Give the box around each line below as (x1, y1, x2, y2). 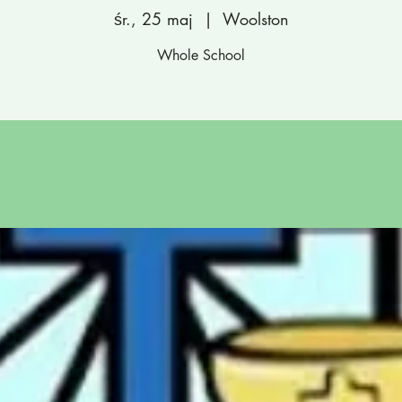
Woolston (222, 8, 289, 30)
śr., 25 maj (113, 8, 193, 30)
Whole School (157, 46, 245, 65)
